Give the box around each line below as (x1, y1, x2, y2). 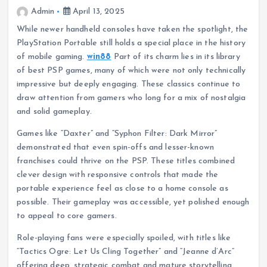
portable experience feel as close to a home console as (17, 184, 228, 194)
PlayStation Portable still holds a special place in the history (17, 39, 246, 48)
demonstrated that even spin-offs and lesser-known (17, 143, 215, 153)
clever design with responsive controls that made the (17, 170, 219, 180)
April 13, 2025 (70, 7, 125, 17)
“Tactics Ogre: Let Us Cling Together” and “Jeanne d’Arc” (17, 247, 235, 257)
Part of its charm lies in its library (111, 52, 240, 62)
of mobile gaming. (17, 52, 87, 62)
